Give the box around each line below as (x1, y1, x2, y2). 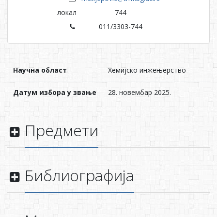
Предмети (24, 119, 98, 140)
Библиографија (24, 164, 134, 186)
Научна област (13, 65, 67, 75)
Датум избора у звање (13, 87, 96, 97)
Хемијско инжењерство (108, 65, 186, 75)
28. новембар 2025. (108, 87, 171, 97)
